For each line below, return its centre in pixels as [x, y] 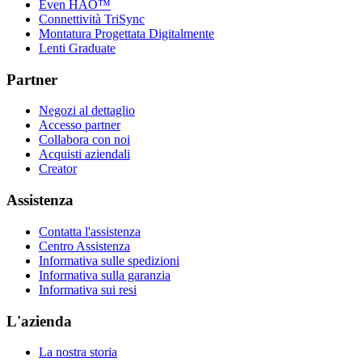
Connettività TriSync [92, 19]
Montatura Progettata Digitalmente [126, 33]
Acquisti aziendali [84, 154]
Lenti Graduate [77, 48]
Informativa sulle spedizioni [109, 260]
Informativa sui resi [88, 289]
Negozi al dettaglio [87, 111]
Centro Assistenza [84, 246]
